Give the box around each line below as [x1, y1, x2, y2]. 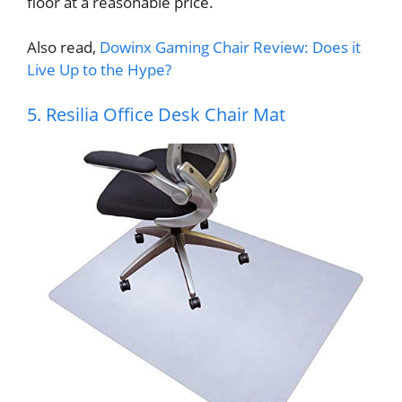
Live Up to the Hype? [27, 59, 171, 81]
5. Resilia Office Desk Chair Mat [27, 101, 285, 127]
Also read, [27, 37, 100, 58]
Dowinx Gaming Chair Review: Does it [100, 37, 361, 58]
